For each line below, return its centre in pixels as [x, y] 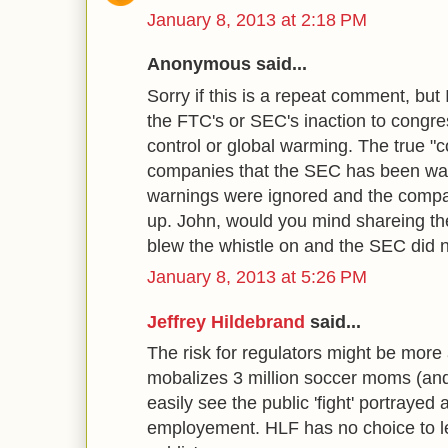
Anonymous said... [227, 64]
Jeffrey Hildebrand [226, 321]
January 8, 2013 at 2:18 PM [257, 19]
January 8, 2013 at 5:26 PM [257, 277]
